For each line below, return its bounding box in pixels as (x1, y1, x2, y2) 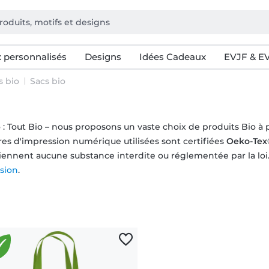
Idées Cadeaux (139, 51, 206, 62)
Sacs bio (30, 76, 65, 86)
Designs (84, 51, 121, 62)
